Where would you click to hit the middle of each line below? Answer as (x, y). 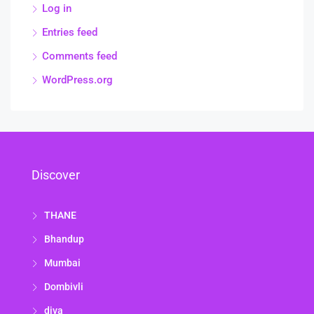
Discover (56, 175)
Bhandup (64, 239)
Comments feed (80, 56)
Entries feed (70, 33)
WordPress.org (77, 80)
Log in (57, 9)
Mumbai (62, 263)
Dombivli (64, 287)
